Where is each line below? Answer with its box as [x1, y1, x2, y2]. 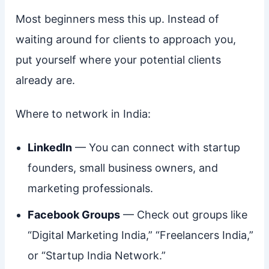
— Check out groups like [119, 208, 247, 222]
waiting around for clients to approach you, [15, 33, 236, 46]
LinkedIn [27, 141, 72, 154]
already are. [15, 74, 75, 87]
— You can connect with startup [71, 141, 240, 154]
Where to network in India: [15, 107, 151, 121]
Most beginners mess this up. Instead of [15, 13, 219, 26]
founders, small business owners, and [27, 162, 218, 175]
